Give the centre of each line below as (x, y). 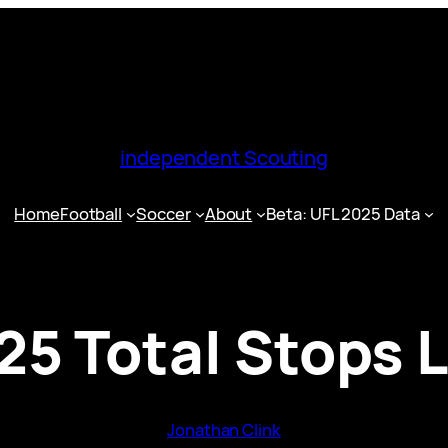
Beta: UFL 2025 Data (343, 214)
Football (91, 214)
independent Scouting (224, 158)
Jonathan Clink (224, 429)
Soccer (163, 214)
